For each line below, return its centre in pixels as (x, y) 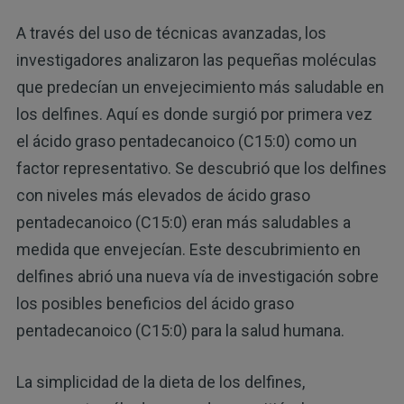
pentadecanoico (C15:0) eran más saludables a (183, 223)
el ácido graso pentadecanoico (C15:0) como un (186, 142)
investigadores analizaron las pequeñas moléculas (196, 60)
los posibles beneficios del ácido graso (155, 304)
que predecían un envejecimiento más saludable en (200, 87)
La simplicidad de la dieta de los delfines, (160, 382)
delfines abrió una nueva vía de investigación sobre (197, 277)
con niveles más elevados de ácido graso (163, 196)
